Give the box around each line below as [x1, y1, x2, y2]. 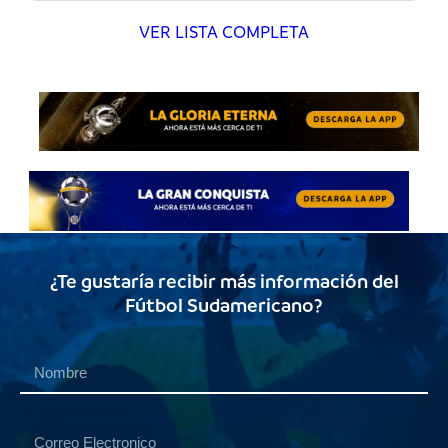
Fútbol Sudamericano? [125, 293, 323, 318]
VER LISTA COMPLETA [139, 20, 309, 42]
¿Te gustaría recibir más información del [49, 269, 399, 294]
